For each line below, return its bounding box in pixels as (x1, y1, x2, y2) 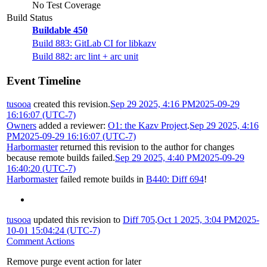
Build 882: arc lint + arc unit (32, 51, 138, 61)
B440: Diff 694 (146, 174, 204, 185)
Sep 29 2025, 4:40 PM (115, 153, 200, 163)
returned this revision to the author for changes (58, 142, 234, 153)
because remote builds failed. (7, 153, 115, 163)
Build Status (7, 12, 52, 23)
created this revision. (31, 99, 110, 110)
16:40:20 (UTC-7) (7, 163, 76, 174)
